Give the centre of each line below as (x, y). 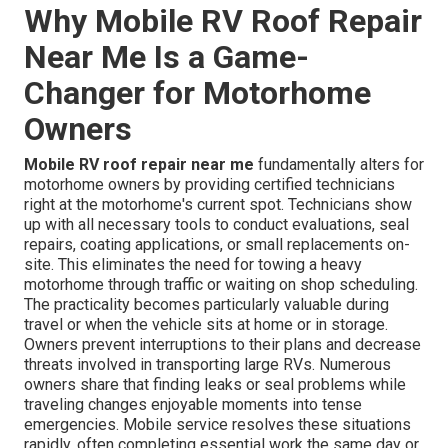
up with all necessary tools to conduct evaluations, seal (216, 225)
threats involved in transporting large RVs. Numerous (207, 365)
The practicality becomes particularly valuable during (206, 305)
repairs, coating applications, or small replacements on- (217, 245)
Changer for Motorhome (197, 93)
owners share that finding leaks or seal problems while (215, 385)
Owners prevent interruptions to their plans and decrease (222, 345)
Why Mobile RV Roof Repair (223, 21)
